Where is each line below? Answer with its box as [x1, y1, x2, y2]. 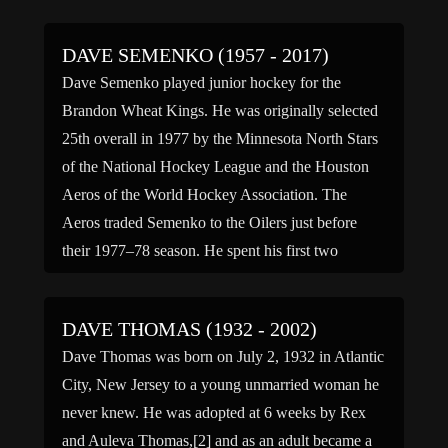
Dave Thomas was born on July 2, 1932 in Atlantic [62, 348, 384, 365]
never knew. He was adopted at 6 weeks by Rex [62, 404, 366, 421]
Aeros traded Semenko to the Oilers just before [62, 214, 357, 231]
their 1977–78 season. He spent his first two [62, 242, 338, 259]
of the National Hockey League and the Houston [62, 158, 369, 175]
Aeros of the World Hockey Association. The [62, 186, 347, 203]
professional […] [62, 270, 168, 287]
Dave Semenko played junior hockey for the [62, 74, 341, 91]
